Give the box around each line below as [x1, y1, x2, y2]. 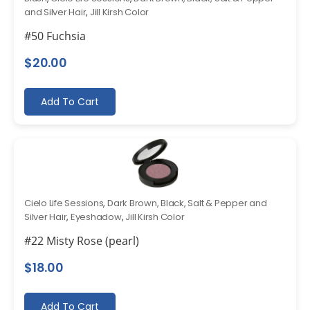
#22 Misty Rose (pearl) [24, 232, 139, 248]
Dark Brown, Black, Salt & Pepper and [107, 196, 267, 210]
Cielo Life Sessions [24, 196, 104, 210]
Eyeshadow [70, 210, 122, 224]
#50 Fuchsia [24, 28, 86, 44]
